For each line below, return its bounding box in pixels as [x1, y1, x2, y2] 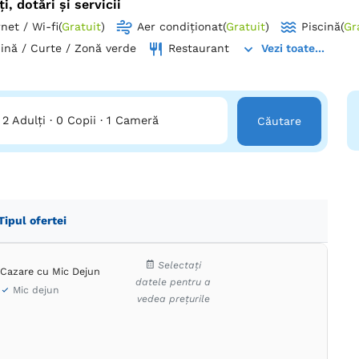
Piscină [301, 20, 341, 34]
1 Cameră [107, 113, 159, 127]
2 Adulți [2, 113, 50, 127]
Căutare [256, 114, 301, 127]
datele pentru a [135, 276, 212, 288]
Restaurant [168, 42, 229, 55]
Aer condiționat [137, 20, 223, 34]
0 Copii [56, 113, 97, 127]
